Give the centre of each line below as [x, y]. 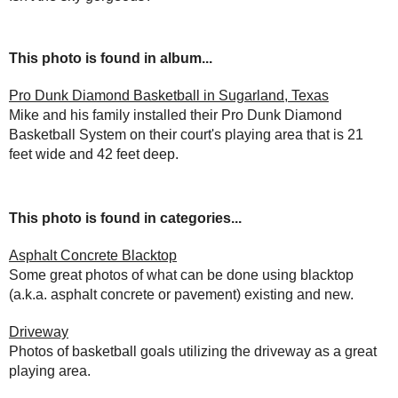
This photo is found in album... [111, 58]
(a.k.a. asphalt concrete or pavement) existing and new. [181, 294]
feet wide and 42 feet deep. [94, 154]
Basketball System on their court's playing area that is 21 [186, 134]
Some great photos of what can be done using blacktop [181, 275]
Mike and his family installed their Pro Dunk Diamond [175, 115]
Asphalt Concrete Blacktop [93, 255]
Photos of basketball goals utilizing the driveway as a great [193, 351]
